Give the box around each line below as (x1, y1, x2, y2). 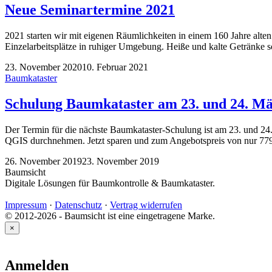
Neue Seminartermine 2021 (5, 2, 175, 18)
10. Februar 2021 (82, 62, 148, 72)
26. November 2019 (5, 155, 82, 166)
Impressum (5, 199, 47, 210)
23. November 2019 (82, 155, 159, 166)
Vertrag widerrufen (110, 199, 182, 210)
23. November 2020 (5, 62, 82, 72)
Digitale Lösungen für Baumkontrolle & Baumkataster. (5, 177, 215, 188)
